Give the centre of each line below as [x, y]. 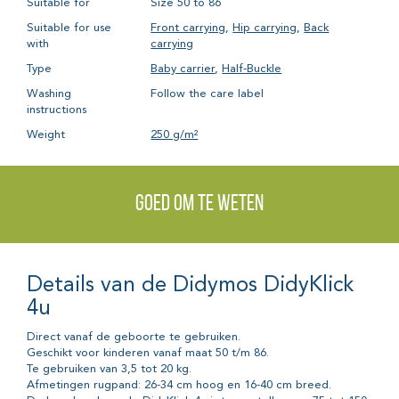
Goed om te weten [199, 204]
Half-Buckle [252, 69]
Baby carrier [183, 69]
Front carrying [188, 28]
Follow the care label [208, 94]
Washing [49, 94]
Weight [46, 134]
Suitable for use [69, 28]
